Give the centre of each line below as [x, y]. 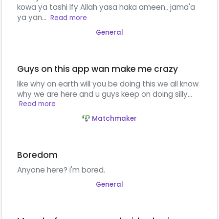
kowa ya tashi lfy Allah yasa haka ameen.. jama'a [106, 7]
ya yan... [33, 17]
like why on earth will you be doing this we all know [108, 84]
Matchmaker [114, 118]
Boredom [37, 155]
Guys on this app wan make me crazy [98, 69]
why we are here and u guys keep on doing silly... [105, 94]
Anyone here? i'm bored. [61, 170]
